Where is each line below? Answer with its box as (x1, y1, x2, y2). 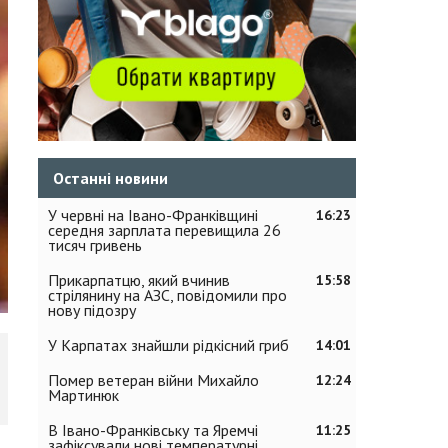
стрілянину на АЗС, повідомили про (48, 285, 287, 305)
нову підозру (48, 300, 136, 320)
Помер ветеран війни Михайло (48, 370, 259, 390)
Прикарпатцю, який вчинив (48, 270, 230, 290)
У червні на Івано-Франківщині (48, 205, 258, 225)
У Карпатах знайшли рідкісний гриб (48, 335, 289, 355)
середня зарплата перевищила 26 (48, 220, 281, 240)
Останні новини (53, 168, 168, 188)
